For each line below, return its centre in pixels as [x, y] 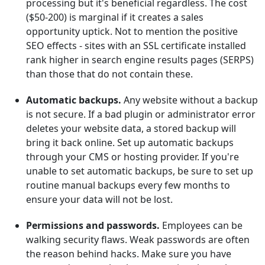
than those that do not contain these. [109, 74]
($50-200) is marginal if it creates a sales [115, 17]
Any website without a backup [190, 100]
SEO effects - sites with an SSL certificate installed [136, 46]
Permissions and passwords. [93, 225]
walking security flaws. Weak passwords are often [138, 240]
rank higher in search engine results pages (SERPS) [140, 60]
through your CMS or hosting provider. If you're [132, 157]
